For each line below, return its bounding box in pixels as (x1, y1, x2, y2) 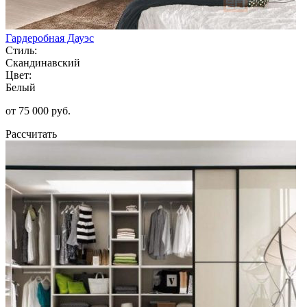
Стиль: (5, 44, 37, 56)
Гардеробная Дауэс (5, 32, 94, 44)
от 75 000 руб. (5, 104, 71, 116)
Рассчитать (5, 127, 57, 140)
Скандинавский (5, 56, 80, 69)
